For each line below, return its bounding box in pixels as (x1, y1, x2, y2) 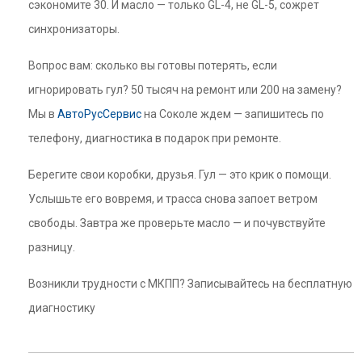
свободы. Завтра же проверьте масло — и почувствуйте (28, 217, 326, 229)
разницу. (28, 241, 75, 254)
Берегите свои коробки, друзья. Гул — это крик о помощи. (28, 168, 331, 181)
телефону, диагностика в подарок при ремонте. (28, 132, 281, 145)
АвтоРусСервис (57, 107, 141, 120)
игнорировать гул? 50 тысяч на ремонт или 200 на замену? (28, 83, 342, 96)
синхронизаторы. (28, 23, 120, 36)
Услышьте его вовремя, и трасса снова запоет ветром (28, 192, 318, 205)
